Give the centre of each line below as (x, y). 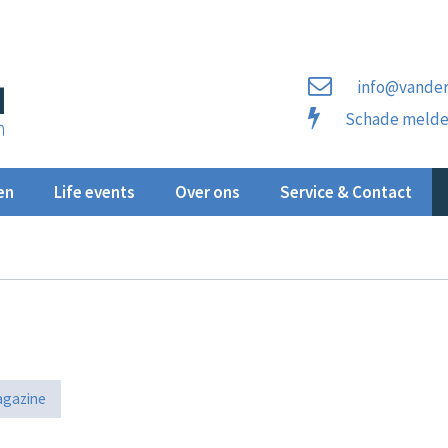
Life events (94, 191)
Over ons (207, 191)
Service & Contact (346, 191)
